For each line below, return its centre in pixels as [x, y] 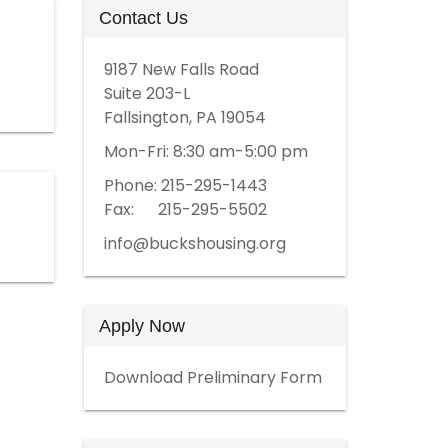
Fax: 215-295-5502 [185, 209]
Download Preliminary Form [212, 377]
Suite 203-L [146, 93]
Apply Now [141, 326]
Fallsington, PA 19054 [184, 117]
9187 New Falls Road [181, 69]
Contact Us [143, 18]
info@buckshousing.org [194, 243]
